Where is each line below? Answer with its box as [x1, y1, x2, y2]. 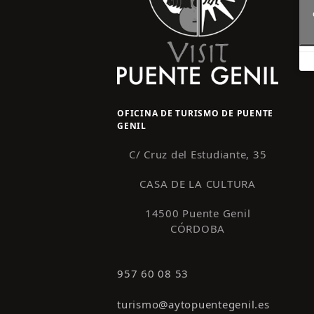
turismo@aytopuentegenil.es [117, 296, 270, 311]
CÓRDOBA [170, 221, 226, 235]
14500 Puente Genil [144, 205, 251, 220]
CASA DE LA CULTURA [139, 176, 256, 191]
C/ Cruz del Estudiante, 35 [128, 146, 267, 161]
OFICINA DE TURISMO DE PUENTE [117, 107, 273, 119]
